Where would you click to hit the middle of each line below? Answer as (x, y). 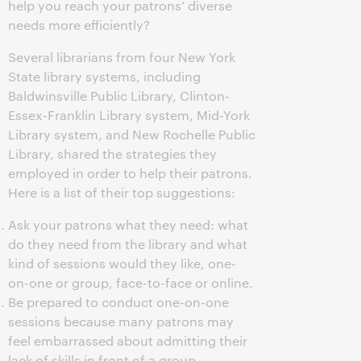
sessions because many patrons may (121, 321)
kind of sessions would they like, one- (122, 263)
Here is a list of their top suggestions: (122, 192)
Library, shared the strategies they (112, 154)
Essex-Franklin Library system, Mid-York (129, 115)
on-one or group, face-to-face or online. (131, 282)
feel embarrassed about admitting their (128, 340)
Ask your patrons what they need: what (128, 224)
